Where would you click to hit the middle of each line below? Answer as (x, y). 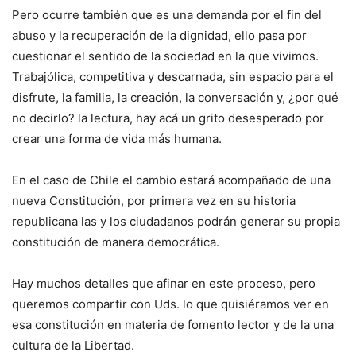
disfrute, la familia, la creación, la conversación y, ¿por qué (175, 98)
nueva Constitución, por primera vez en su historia (154, 201)
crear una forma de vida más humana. (117, 139)
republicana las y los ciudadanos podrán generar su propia (176, 222)
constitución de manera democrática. (116, 242)
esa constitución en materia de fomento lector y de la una (173, 325)
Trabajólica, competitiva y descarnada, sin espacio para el (173, 77)
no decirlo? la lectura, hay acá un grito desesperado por (168, 118)
